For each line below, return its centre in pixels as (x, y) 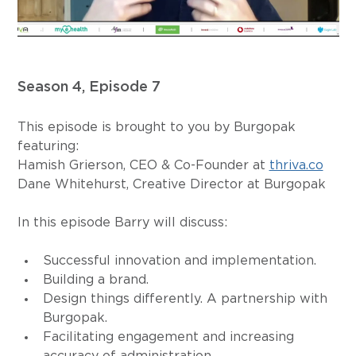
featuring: (50, 147)
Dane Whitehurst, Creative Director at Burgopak (171, 185)
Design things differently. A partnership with (187, 299)
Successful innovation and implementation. (179, 261)
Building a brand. (95, 280)
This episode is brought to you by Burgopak (158, 128)
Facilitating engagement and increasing (170, 337)
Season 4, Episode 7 (89, 88)
